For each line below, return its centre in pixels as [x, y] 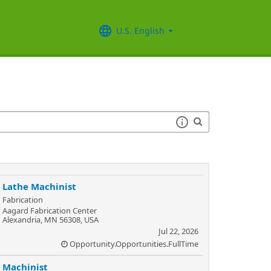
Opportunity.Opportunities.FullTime [134, 244]
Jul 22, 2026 [178, 231]
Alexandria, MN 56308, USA [51, 220]
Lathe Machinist [39, 186]
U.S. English [140, 30]
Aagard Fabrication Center [50, 211]
